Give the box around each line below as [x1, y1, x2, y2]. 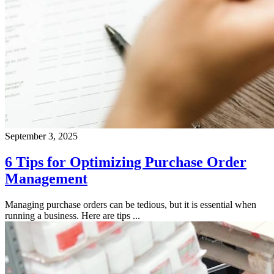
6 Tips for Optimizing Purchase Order [5, 154, 246, 170]
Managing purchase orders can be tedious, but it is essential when [5, 199, 256, 210]
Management [5, 170, 87, 187]
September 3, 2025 [5, 130, 78, 141]
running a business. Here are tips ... [5, 210, 140, 221]
